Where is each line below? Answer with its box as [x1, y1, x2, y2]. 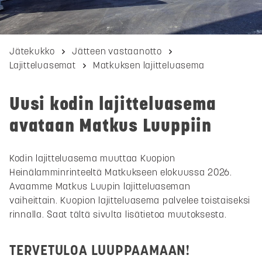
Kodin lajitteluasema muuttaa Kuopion [9, 152, 175, 164]
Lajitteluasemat [9, 59, 76, 71]
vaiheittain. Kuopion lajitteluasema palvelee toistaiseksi [9, 194, 251, 206]
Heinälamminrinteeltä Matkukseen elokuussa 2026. [9, 166, 232, 178]
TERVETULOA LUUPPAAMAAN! [9, 241, 191, 260]
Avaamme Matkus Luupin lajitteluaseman [9, 180, 191, 192]
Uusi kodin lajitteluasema [9, 92, 216, 116]
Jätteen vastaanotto [72, 45, 162, 57]
